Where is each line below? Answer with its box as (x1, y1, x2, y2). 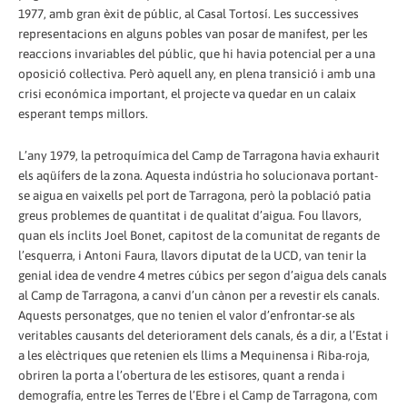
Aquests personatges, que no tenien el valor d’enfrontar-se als (18, 307, 355, 323)
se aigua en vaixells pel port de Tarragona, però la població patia (18, 187, 371, 203)
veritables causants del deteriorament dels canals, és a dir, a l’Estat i (18, 327, 389, 342)
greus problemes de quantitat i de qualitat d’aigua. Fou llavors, (18, 207, 362, 223)
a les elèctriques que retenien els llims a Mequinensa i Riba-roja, (18, 347, 370, 362)
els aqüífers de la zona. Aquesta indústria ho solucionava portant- (18, 167, 378, 183)
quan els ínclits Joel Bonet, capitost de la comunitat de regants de (18, 227, 380, 243)
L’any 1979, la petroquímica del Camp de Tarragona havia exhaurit (18, 147, 380, 163)
